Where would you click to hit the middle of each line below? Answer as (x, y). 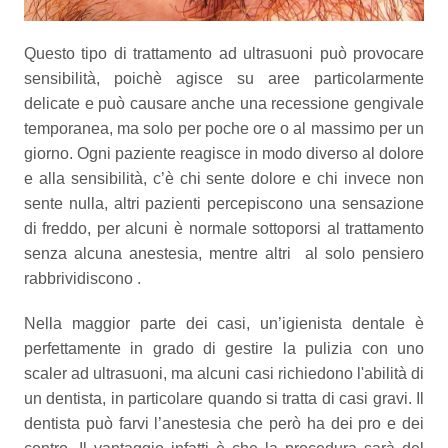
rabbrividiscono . (82, 279)
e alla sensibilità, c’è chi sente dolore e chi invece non (224, 179)
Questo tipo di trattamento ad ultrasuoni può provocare (224, 54)
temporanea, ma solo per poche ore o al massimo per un (224, 129)
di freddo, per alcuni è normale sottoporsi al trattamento (224, 229)
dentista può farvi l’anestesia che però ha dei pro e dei (224, 424)
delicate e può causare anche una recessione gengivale (224, 104)
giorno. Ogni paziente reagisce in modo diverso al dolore (224, 154)
